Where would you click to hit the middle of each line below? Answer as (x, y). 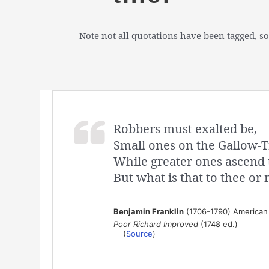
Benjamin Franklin (148, 211)
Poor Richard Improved (156, 224)
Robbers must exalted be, (185, 128)
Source (139, 233)
